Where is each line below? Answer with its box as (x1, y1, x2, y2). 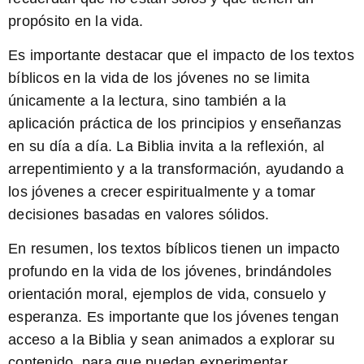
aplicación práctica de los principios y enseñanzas (8, 115, 342, 132)
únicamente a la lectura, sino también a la (8, 92, 287, 109)
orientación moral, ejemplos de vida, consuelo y (8, 286, 326, 303)
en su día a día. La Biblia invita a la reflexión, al (8, 137, 324, 154)
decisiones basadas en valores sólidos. (8, 206, 270, 223)
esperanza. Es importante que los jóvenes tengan (8, 309, 339, 326)
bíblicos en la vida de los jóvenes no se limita (8, 69, 310, 86)
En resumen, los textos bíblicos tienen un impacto (8, 240, 340, 258)
